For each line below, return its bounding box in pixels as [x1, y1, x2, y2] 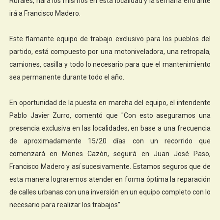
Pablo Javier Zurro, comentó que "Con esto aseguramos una [9, 111, 211, 119]
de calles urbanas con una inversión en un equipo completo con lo [9, 188, 211, 196]
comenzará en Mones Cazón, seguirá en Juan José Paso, [9, 149, 211, 158]
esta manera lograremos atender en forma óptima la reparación [9, 175, 211, 183]
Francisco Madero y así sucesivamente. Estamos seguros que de [9, 162, 211, 170]
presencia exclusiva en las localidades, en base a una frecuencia [9, 124, 211, 132]
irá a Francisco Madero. [9, 9, 81, 17]
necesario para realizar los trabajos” [9, 200, 120, 209]
